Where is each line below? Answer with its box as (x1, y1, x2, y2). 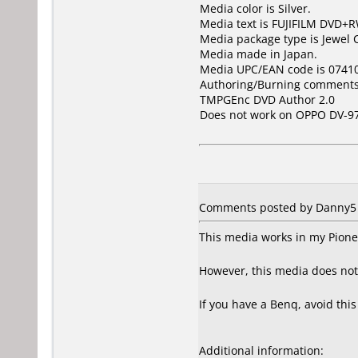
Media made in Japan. (200, 46, 317, 62)
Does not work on (200, 107, 296, 122)
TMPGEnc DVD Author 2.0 (200, 92, 335, 107)
